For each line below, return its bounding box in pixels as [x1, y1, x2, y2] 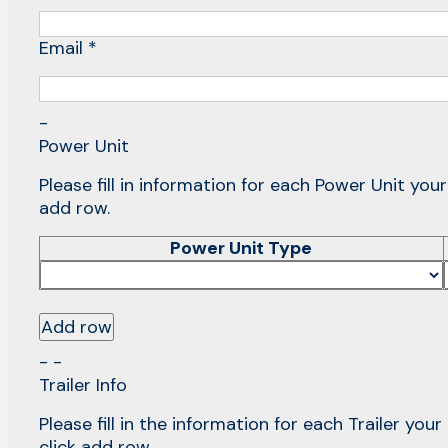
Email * [38, 35, 97, 60]
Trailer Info [38, 373, 127, 398]
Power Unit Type [170, 235, 313, 260]
